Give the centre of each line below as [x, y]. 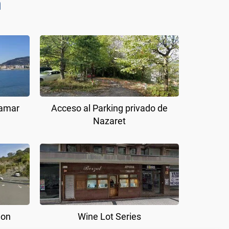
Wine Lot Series [109, 216]
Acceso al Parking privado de [109, 108]
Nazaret [109, 121]
